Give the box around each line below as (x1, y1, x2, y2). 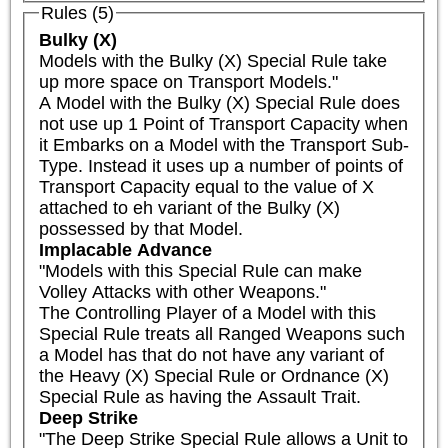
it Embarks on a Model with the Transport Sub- (38, 134, 409, 155)
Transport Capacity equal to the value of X (38, 176, 374, 197)
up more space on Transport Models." (38, 71, 338, 92)
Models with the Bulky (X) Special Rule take (38, 50, 387, 71)
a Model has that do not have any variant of (38, 344, 384, 365)
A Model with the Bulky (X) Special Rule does (38, 92, 400, 113)
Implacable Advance (38, 239, 212, 260)
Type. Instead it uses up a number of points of (38, 155, 403, 176)
